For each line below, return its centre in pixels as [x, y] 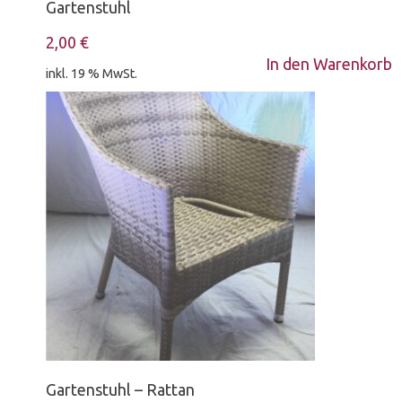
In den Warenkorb [328, 63]
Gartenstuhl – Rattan [121, 389]
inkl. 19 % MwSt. [92, 74]
